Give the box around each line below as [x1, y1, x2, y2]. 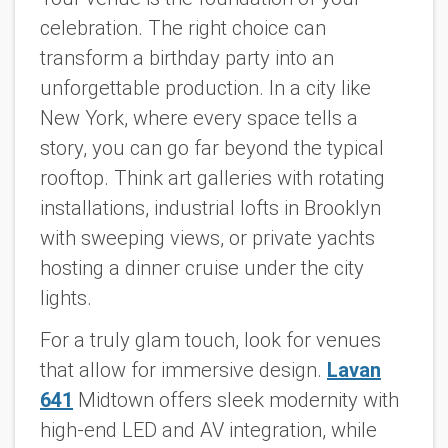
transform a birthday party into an [40, 45, 334, 70]
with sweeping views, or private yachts [40, 225, 375, 250]
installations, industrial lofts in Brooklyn [40, 195, 381, 220]
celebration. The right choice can [40, 15, 326, 40]
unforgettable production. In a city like [40, 75, 371, 100]
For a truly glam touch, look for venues [40, 328, 381, 353]
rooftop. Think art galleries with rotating [40, 165, 385, 190]
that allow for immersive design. [40, 358, 327, 383]
